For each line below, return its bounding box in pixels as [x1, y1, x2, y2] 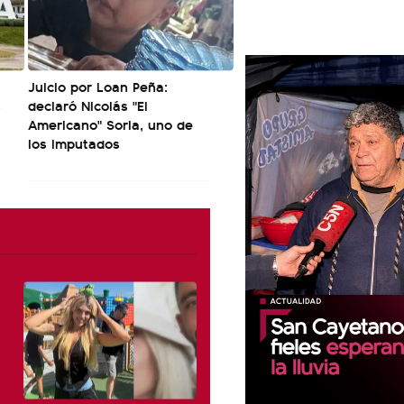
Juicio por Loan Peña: [28, 76, 168, 96]
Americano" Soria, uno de [28, 114, 193, 134]
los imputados [28, 133, 120, 153]
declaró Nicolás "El [28, 95, 148, 115]
